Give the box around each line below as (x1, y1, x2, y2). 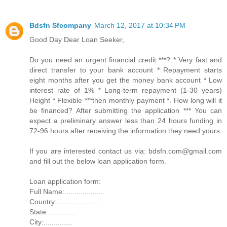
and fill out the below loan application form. (29, 157, 166, 166)
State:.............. (29, 208, 77, 216)
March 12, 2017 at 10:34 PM (94, 21, 185, 30)
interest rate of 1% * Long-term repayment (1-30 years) (29, 86, 222, 95)
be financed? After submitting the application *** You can (29, 106, 222, 115)
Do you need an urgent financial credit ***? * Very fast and (29, 56, 222, 64)
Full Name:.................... (29, 187, 105, 196)
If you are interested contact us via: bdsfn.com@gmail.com (29, 147, 222, 156)
